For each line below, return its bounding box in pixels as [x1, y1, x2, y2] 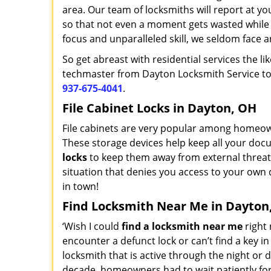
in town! [62, 180, 101, 193]
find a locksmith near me [122, 220, 243, 233]
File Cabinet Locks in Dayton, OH [62, 100, 256, 116]
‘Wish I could [62, 220, 122, 233]
